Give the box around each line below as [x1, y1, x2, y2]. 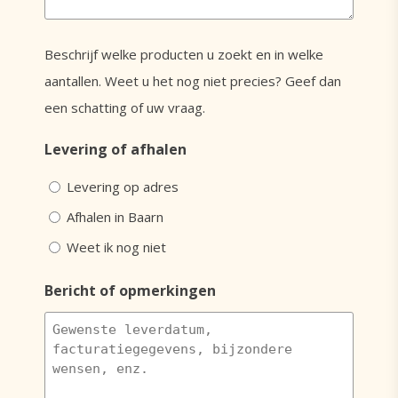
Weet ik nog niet [67, 238, 166, 257]
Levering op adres [67, 178, 179, 196]
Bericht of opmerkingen [44, 281, 216, 300]
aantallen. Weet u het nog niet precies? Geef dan [44, 72, 341, 90]
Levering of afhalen [44, 139, 187, 159]
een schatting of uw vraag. [44, 99, 205, 116]
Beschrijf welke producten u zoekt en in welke [44, 45, 323, 63]
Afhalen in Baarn [67, 208, 163, 227]
